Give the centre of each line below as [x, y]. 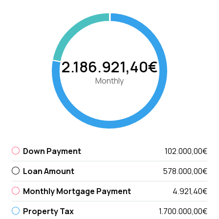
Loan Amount [49, 171]
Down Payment [52, 151]
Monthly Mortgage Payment [77, 191]
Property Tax [48, 211]
